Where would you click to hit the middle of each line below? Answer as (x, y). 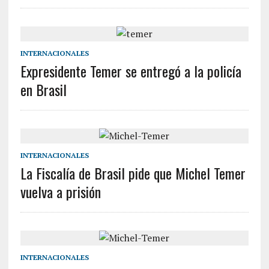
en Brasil (43, 89)
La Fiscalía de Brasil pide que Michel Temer (133, 173)
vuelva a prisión (60, 192)
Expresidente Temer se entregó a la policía (131, 71)
